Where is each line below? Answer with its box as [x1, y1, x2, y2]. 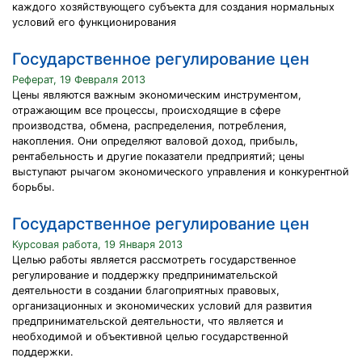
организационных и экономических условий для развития [12, 300, 312, 312]
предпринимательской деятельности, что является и [12, 315, 284, 327]
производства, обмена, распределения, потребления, [12, 120, 287, 132]
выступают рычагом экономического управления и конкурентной [12, 166, 349, 178]
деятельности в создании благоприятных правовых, [12, 284, 280, 297]
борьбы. [12, 181, 55, 193]
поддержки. [12, 346, 74, 358]
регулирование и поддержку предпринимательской [12, 269, 278, 281]
